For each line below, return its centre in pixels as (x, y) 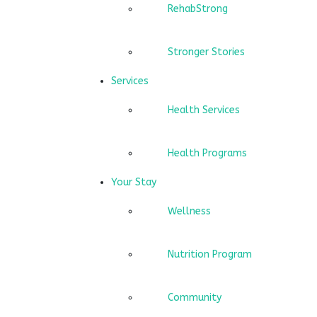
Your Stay (134, 183)
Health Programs (207, 154)
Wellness (189, 212)
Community (195, 298)
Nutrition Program (210, 255)
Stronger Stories (206, 52)
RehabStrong (198, 9)
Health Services (204, 110)
